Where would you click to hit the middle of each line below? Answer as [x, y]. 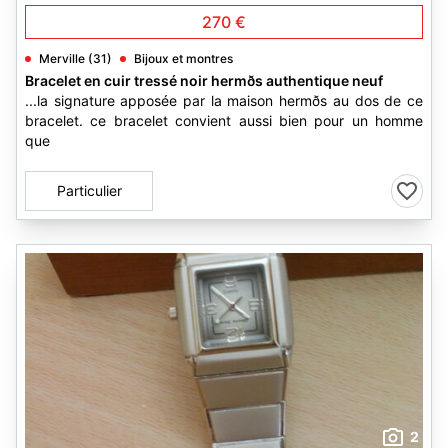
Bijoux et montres [183, 58]
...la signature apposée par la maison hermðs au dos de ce [224, 100]
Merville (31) [75, 58]
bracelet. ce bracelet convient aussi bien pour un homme [224, 120]
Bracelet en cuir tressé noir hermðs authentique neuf [204, 80]
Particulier [89, 190]
